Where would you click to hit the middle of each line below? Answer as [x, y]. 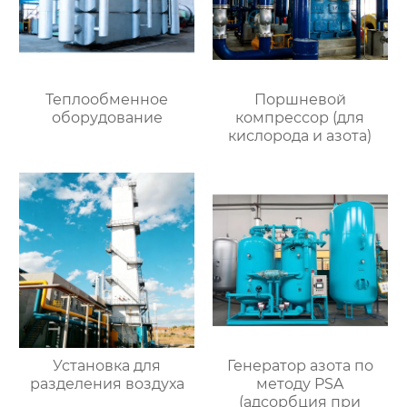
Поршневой [300, 100]
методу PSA [300, 384]
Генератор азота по [300, 366]
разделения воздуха [107, 384]
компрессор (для [300, 118]
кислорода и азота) [300, 136]
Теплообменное [107, 100]
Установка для [107, 366]
